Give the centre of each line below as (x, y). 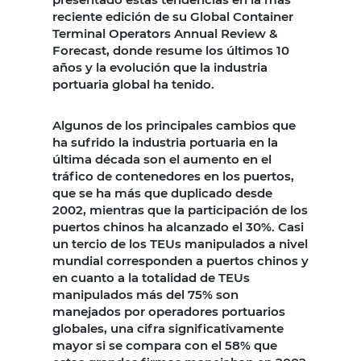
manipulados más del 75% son (145, 295)
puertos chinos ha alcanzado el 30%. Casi (178, 227)
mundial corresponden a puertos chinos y (180, 261)
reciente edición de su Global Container (173, 17)
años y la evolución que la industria (160, 68)
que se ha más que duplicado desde (162, 193)
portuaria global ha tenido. (133, 85)
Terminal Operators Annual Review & (165, 34)
